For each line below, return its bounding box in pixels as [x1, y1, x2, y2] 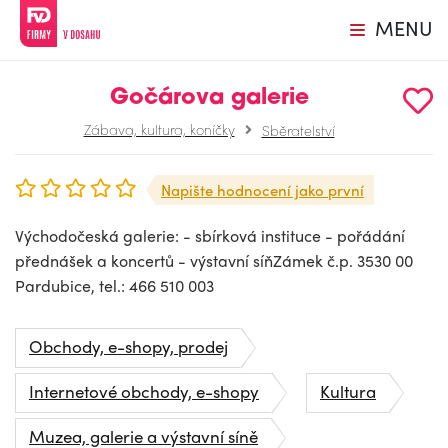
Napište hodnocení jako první [161, 179, 364, 201]
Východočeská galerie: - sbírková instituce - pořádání [15, 224, 405, 247]
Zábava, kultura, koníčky [83, 119, 235, 139]
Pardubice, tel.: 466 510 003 [15, 274, 214, 297]
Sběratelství [261, 119, 335, 140]
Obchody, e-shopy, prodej [29, 334, 228, 358]
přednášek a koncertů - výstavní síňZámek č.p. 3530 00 [15, 249, 413, 272]
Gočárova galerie [109, 87, 309, 110]
